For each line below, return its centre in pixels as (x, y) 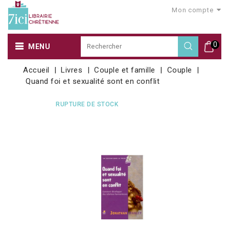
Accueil (36, 70)
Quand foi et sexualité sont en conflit (93, 81)
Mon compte (193, 10)
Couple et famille (125, 70)
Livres (72, 70)
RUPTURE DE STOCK (87, 104)
